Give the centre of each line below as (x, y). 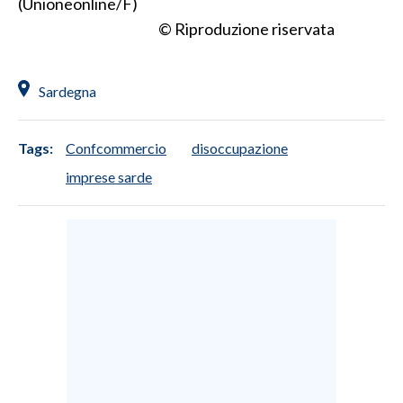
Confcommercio (116, 148)
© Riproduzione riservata (246, 28)
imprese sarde (109, 176)
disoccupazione (240, 148)
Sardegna (67, 91)
